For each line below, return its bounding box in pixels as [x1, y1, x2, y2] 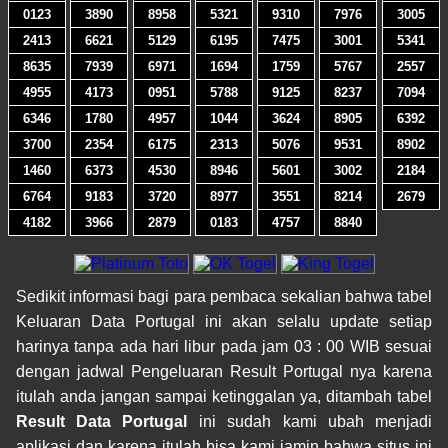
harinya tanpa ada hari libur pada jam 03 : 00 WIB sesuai [15, 338, 433, 355]
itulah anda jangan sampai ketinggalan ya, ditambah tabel [15, 388, 433, 405]
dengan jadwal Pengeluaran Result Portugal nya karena [15, 363, 433, 380]
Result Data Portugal [15, 413, 188, 430]
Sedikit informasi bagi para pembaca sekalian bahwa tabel [15, 288, 433, 305]
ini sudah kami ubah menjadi [187, 413, 433, 430]
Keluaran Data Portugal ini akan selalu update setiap [15, 313, 433, 330]
